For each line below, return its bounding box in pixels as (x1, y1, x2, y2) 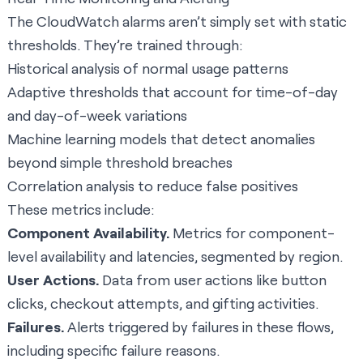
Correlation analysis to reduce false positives (7, 177, 298, 195)
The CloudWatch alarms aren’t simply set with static (7, 12, 347, 31)
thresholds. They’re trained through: (7, 36, 242, 54)
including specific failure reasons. (7, 341, 220, 360)
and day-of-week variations (7, 106, 187, 125)
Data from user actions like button (99, 271, 327, 289)
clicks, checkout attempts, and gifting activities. (7, 294, 318, 313)
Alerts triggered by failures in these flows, (64, 318, 334, 336)
